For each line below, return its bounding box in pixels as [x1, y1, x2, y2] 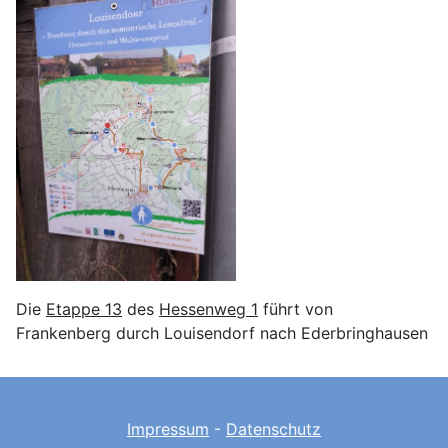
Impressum [127, 419, 209, 439]
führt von [258, 298, 333, 319]
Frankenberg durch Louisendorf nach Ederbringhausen [16, 322, 428, 343]
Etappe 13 [46, 298, 122, 319]
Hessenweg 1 [159, 298, 258, 319]
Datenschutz [226, 419, 321, 439]
